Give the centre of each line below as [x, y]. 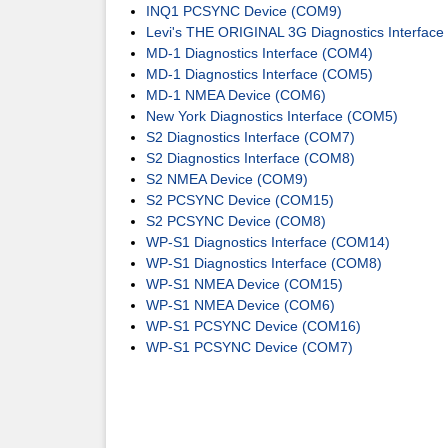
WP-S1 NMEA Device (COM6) [240, 305]
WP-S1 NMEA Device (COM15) [244, 284]
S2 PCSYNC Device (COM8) [236, 221]
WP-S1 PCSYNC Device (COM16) [253, 326]
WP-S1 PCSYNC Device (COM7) [249, 347]
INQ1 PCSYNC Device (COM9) [244, 11]
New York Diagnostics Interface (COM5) [272, 116]
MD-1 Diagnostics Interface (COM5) [259, 74]
